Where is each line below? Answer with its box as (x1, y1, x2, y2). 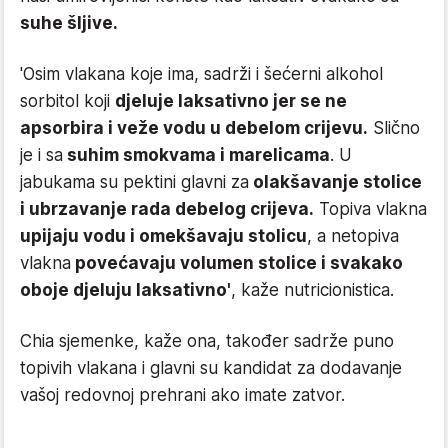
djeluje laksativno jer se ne (115, 90, 347, 111)
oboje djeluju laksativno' (20, 279, 231, 300)
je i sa (20, 144, 63, 165)
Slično (368, 117, 420, 138)
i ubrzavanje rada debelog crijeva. (20, 198, 314, 219)
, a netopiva (307, 225, 399, 246)
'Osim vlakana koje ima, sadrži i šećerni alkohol (20, 63, 383, 84)
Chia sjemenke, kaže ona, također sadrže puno (20, 330, 394, 351)
